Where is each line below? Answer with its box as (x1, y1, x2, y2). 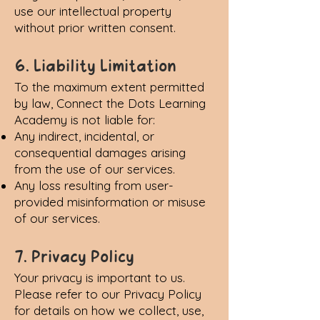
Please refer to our (14, 286, 124, 301)
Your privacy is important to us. (14, 270, 185, 285)
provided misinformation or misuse (14, 194, 206, 209)
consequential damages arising (14, 145, 186, 160)
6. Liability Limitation (14, 54, 176, 77)
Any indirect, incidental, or (14, 129, 154, 144)
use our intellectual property (14, 4, 171, 19)
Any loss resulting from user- (14, 178, 174, 193)
